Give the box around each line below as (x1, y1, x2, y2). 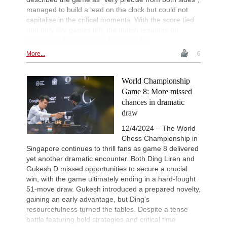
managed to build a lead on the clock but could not (26, 5, 188, 14)
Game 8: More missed (122, 87, 192, 96)
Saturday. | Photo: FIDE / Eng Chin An (26, 35, 147, 44)
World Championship (122, 76, 190, 85)
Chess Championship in (122, 134, 198, 142)
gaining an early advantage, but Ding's (26, 195, 149, 203)
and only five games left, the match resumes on (26, 25, 178, 34)
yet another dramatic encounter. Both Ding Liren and (26, 154, 195, 163)
